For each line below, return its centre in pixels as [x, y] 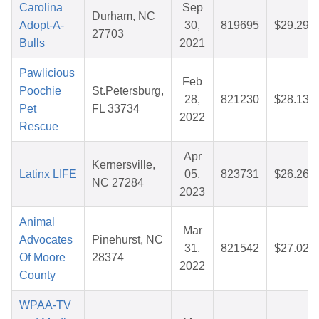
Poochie [40, 91]
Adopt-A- [42, 26]
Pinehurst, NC [127, 240]
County [37, 276]
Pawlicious [47, 73]
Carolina [41, 8]
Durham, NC [124, 16]
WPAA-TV [45, 305]
